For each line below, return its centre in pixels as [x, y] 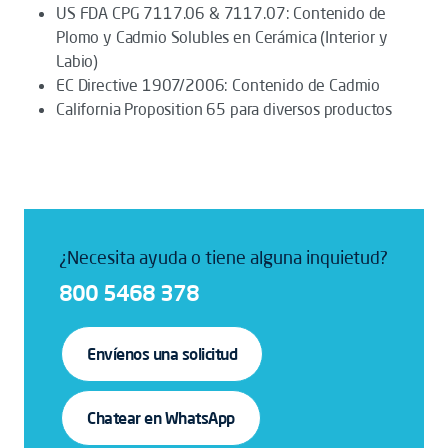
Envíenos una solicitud [162, 354]
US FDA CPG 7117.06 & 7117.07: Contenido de [221, 13]
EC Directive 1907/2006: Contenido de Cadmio [218, 85]
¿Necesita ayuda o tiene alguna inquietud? [223, 257]
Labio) [77, 61]
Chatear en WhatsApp [161, 418]
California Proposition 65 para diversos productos [224, 109]
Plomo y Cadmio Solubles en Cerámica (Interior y [222, 37]
